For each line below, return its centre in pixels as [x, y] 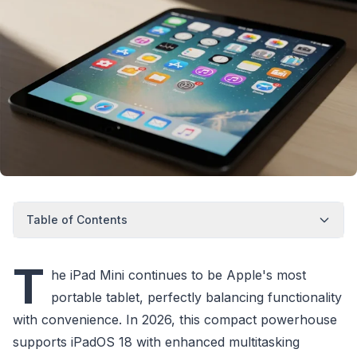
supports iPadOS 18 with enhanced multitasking [156, 342]
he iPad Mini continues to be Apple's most [178, 275]
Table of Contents [77, 220]
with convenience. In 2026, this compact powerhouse [175, 320]
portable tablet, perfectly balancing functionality [196, 298]
